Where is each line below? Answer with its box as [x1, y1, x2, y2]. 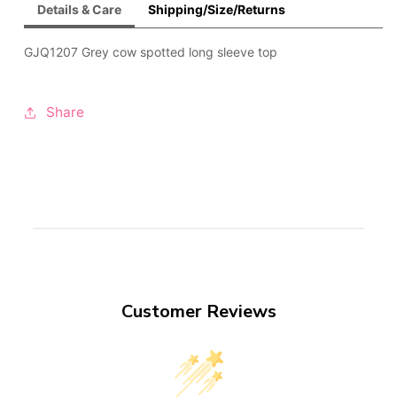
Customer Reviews [121, 299, 276, 323]
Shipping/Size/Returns [147, 2, 285, 18]
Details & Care [36, 2, 121, 18]
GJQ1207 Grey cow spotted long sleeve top [23, 44, 277, 60]
